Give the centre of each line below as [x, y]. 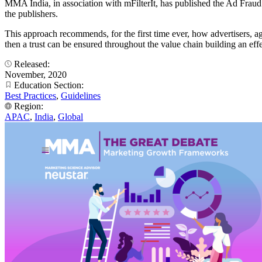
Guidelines [81, 95]
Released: [32, 64]
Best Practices [30, 95]
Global [70, 116]
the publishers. [31, 13]
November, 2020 [36, 74]
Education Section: [49, 85]
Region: [29, 106]
